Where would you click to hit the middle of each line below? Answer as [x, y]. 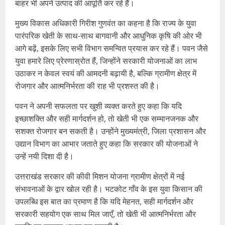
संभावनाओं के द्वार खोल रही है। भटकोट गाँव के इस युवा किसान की [109, 189]
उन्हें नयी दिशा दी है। [44, 156]
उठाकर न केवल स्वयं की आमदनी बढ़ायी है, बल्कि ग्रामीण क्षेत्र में [106, 74]
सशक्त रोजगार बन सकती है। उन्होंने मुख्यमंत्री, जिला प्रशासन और [110, 131]
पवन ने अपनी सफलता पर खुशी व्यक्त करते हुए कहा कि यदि [98, 106]
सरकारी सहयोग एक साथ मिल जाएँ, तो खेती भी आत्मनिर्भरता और [105, 214]
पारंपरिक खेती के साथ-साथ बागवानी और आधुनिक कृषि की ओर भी [108, 36]
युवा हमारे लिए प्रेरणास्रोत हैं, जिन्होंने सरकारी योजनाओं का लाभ [106, 61]
